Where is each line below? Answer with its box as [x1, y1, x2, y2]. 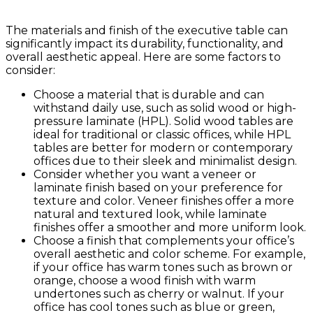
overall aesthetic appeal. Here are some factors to [6, 50, 281, 64]
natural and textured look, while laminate [34, 208, 267, 221]
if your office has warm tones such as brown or [34, 261, 293, 275]
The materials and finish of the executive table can [6, 24, 288, 38]
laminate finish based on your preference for [34, 181, 283, 195]
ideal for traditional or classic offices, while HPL [34, 128, 291, 142]
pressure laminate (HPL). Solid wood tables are [34, 115, 293, 129]
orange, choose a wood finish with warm [34, 274, 256, 288]
